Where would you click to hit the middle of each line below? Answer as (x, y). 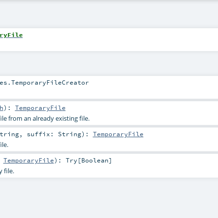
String (69, 134)
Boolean (95, 160)
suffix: (42, 134)
